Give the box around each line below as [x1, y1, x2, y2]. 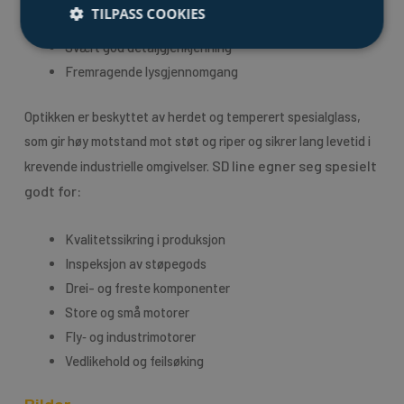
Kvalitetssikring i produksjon [64, 231, 225, 248]
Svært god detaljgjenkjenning [64, 39, 232, 56]
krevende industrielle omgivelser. [23, 157, 212, 174]
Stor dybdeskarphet [64, 14, 179, 32]
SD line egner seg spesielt [211, 156, 377, 174]
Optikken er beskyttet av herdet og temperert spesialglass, [23, 107, 361, 124]
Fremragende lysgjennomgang [64, 63, 238, 80]
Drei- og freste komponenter [64, 280, 230, 297]
